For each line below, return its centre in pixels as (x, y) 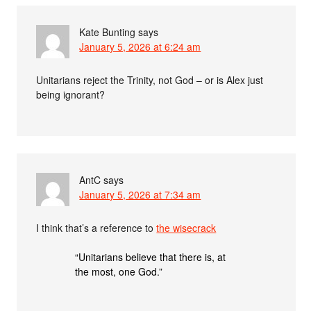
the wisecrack (186, 227)
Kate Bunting (108, 32)
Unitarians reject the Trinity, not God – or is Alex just (150, 79)
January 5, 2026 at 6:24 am (140, 46)
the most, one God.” (119, 271)
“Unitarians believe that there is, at (151, 257)
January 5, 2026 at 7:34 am (140, 194)
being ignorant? (71, 94)
